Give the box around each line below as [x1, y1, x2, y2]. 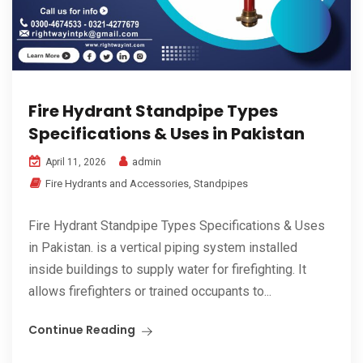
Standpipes [194, 177, 248, 190]
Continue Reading [28, 322, 135, 339]
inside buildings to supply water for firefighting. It [28, 262, 306, 278]
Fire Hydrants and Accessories [45, 177, 189, 190]
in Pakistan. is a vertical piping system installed [28, 240, 297, 256]
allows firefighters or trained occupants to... [28, 284, 271, 300]
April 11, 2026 [43, 156, 106, 169]
